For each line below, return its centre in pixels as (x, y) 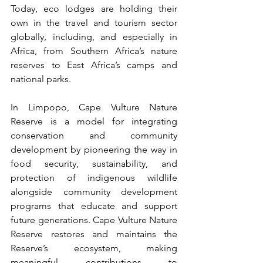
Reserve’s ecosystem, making (94, 248)
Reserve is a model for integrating (94, 121)
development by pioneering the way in (94, 149)
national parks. (41, 79)
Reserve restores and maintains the (94, 234)
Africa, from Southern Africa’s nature (94, 50)
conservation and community (94, 135)
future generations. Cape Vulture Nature (94, 220)
